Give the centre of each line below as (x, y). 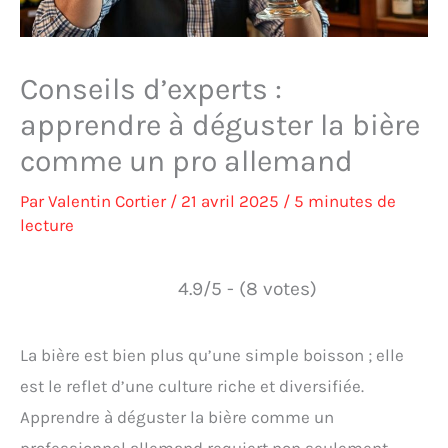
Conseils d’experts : (151, 89)
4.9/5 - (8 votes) (247, 289)
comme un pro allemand (186, 161)
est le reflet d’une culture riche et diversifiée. (192, 386)
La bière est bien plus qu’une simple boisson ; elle (212, 355)
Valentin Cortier (109, 201)
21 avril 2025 (232, 201)
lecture (47, 225)
